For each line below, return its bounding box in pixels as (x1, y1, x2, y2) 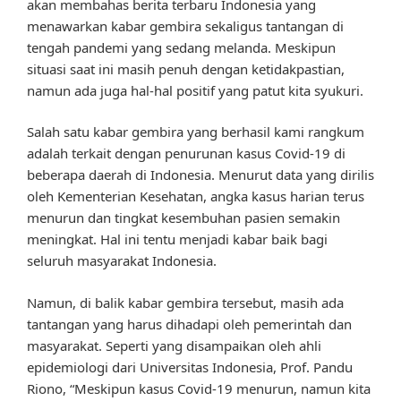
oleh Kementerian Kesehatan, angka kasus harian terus (27, 187, 364, 206)
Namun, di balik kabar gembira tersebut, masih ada (27, 293, 344, 311)
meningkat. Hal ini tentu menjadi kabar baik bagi (27, 230, 328, 249)
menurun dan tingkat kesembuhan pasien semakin (27, 209, 340, 227)
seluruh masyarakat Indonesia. (27, 252, 217, 270)
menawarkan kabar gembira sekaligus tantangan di (27, 16, 344, 35)
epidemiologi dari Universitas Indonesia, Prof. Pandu (27, 357, 353, 376)
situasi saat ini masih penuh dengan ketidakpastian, (27, 59, 345, 78)
